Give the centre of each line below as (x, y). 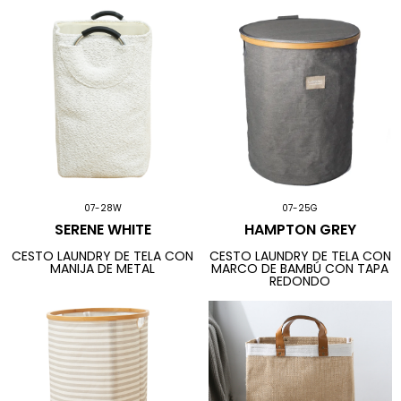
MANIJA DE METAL (103, 269)
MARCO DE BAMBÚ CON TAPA (300, 269)
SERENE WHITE (102, 229)
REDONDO (300, 282)
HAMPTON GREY (300, 229)
